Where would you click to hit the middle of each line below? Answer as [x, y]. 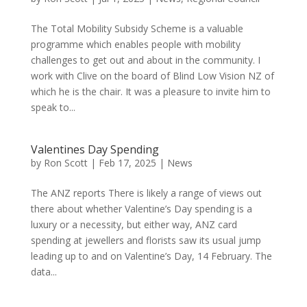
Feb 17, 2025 [127, 163]
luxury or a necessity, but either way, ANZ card [134, 224]
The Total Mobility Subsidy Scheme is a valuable [137, 28]
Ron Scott [65, 163]
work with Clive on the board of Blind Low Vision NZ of [152, 76]
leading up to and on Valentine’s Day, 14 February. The [151, 256]
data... [44, 272]
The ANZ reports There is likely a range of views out [146, 193]
